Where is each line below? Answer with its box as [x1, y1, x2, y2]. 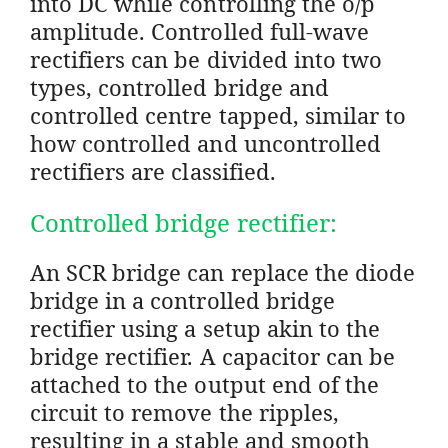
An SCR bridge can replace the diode [30, 256, 416, 287]
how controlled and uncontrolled [30, 127, 381, 158]
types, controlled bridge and [30, 71, 329, 102]
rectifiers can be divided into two [30, 43, 383, 74]
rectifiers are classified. [30, 155, 276, 186]
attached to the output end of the [30, 368, 379, 399]
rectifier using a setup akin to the [30, 312, 381, 343]
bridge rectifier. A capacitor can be [30, 340, 396, 371]
